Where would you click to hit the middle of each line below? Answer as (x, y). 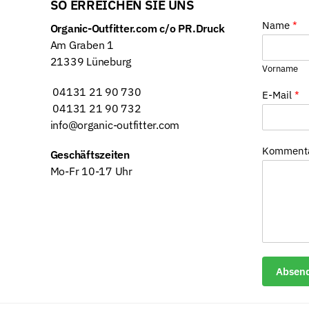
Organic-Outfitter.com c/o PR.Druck (137, 29)
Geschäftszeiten (90, 155)
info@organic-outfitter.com (115, 124)
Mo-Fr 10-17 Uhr (91, 171)
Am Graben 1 (82, 45)
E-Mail (278, 95)
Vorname (280, 69)
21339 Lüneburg (91, 62)
